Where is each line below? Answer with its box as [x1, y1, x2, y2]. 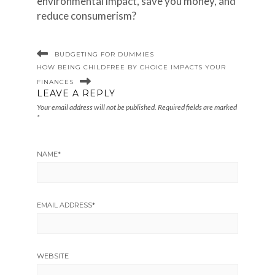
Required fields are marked [157, 102, 237, 112]
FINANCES [36, 77, 74, 86]
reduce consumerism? [36, 9, 136, 22]
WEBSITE [36, 251, 69, 260]
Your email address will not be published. [36, 102, 157, 112]
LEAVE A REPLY [36, 87, 115, 99]
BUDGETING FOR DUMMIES [54, 50, 154, 58]
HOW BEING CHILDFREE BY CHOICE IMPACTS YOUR [36, 63, 226, 71]
